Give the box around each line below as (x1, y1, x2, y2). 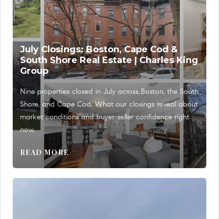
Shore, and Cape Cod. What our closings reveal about (20, 101, 198, 109)
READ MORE (20, 148, 69, 157)
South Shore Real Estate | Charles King (20, 55, 198, 66)
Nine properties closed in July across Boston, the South (20, 88, 198, 96)
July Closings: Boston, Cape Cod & (20, 44, 177, 55)
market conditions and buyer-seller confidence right (20, 114, 189, 122)
